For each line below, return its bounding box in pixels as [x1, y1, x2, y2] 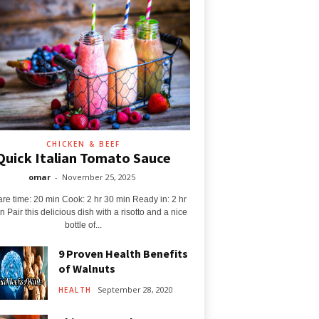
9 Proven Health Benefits [58, 246, 188, 261]
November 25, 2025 [62, 172, 135, 182]
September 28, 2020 [97, 283, 173, 295]
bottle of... [64, 220, 102, 230]
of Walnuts [58, 261, 115, 276]
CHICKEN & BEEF [46, 139, 120, 149]
